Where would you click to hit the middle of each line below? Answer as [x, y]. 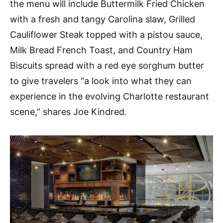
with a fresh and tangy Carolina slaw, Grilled [103, 19]
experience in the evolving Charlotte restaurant [110, 96]
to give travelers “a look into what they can [101, 81]
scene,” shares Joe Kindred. [68, 111]
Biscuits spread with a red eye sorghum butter [107, 65]
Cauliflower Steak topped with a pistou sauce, [106, 34]
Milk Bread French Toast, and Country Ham [101, 50]
